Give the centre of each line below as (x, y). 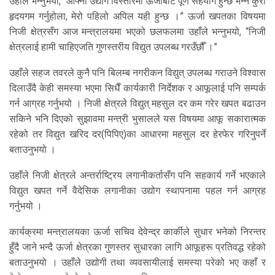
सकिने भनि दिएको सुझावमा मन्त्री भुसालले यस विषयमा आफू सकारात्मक (137, 118)
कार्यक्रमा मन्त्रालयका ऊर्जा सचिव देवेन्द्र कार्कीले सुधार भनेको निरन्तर (137, 231)
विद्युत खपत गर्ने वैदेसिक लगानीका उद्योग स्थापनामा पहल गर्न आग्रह (137, 190)
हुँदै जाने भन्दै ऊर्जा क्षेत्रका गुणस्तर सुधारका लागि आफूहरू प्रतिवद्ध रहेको (137, 247)
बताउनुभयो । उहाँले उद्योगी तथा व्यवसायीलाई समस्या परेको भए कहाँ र (137, 262)
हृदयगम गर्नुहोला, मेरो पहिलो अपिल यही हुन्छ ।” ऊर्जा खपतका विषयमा (137, 16)
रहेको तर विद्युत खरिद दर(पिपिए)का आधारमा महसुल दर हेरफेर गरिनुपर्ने (137, 134)
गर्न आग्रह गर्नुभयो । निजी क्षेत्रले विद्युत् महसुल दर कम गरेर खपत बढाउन (137, 103)
